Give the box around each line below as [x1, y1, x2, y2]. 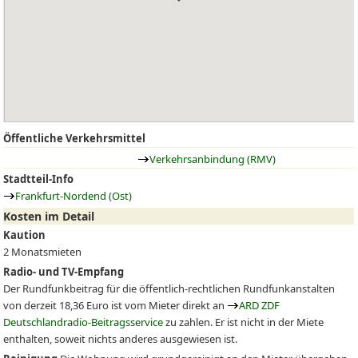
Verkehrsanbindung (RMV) [149, 151, 276, 166]
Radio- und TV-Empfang [3, 265, 125, 279]
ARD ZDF [239, 298, 280, 312]
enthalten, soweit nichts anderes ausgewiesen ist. [3, 332, 238, 346]
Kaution [3, 228, 46, 243]
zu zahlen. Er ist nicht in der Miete [163, 315, 324, 329]
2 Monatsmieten [3, 245, 82, 260]
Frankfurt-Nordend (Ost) [15, 189, 133, 204]
